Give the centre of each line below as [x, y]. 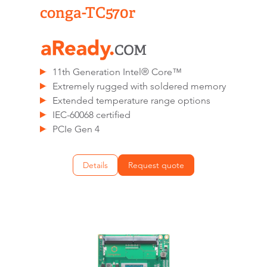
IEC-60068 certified [92, 115]
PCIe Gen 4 [76, 129]
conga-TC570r [88, 12]
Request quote [156, 165]
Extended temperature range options [132, 101]
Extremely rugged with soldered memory [139, 86]
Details [95, 165]
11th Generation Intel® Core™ [117, 72]
